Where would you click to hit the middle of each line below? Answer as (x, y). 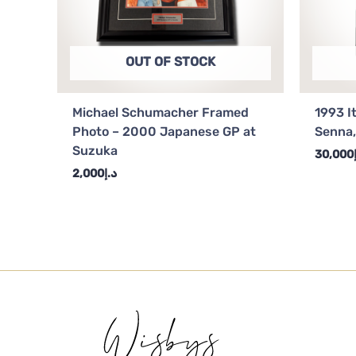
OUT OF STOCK (170, 61)
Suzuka (95, 150)
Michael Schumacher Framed (161, 112)
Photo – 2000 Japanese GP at (164, 131)
